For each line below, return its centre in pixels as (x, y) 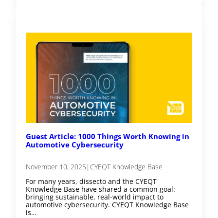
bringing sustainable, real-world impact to (95, 197)
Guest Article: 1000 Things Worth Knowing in (108, 136)
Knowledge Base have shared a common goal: (101, 189)
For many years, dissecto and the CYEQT (91, 181)
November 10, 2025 (56, 166)
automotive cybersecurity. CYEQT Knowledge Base (108, 204)
